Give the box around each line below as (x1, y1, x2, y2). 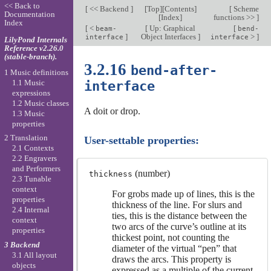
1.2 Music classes (11, 98, 69, 108)
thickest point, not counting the (111, 232, 229, 243)
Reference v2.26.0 (4, 43, 64, 53)
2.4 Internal (11, 205, 50, 215)
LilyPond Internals (4, 34, 67, 44)
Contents (164, 4, 194, 13)
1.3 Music (11, 108, 45, 118)
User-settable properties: (83, 134, 199, 147)
